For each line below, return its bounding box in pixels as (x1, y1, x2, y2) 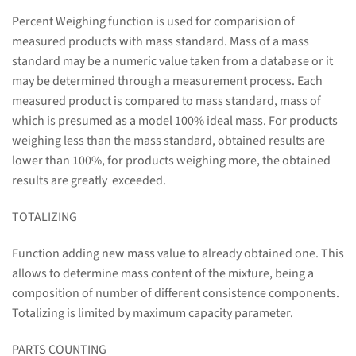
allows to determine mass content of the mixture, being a (12, 264, 314, 282)
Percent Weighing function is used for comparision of (12, 13, 295, 31)
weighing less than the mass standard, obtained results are (12, 132, 325, 150)
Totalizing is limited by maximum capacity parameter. (12, 304, 293, 322)
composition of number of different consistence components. (12, 284, 339, 302)
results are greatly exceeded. (12, 172, 166, 190)
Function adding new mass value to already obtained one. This (12, 244, 344, 262)
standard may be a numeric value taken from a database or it (12, 52, 333, 71)
